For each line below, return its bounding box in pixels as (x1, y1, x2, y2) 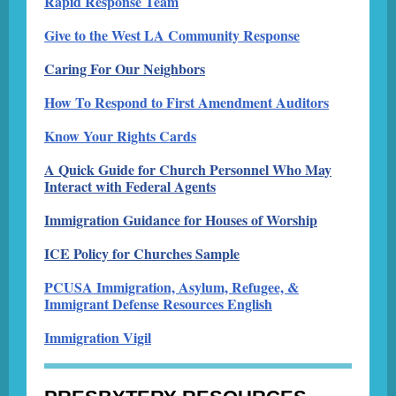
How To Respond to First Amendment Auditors (44, 92, 329, 112)
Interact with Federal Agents (44, 176, 216, 196)
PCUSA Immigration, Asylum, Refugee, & (44, 277, 299, 297)
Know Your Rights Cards (44, 126, 196, 146)
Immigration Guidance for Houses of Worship (44, 209, 317, 230)
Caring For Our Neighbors (44, 58, 205, 79)
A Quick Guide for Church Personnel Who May (44, 159, 331, 179)
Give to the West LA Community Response (44, 25, 300, 45)
